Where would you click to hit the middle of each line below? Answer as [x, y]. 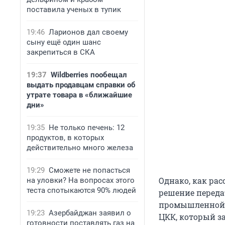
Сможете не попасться [89, 170]
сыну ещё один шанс [64, 42]
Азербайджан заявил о [90, 213]
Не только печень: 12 [87, 128]
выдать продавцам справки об [81, 85]
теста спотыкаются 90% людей [81, 190]
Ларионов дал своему [88, 32]
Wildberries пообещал [89, 75]
